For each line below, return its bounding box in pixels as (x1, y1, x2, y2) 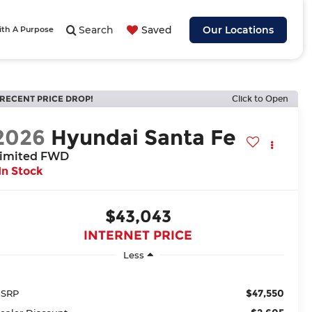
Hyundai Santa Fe (50, 125, 236, 151)
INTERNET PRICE (84, 228, 193, 244)
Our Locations (202, 24, 274, 36)
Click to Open (232, 94, 288, 104)
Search (78, 24, 114, 36)
